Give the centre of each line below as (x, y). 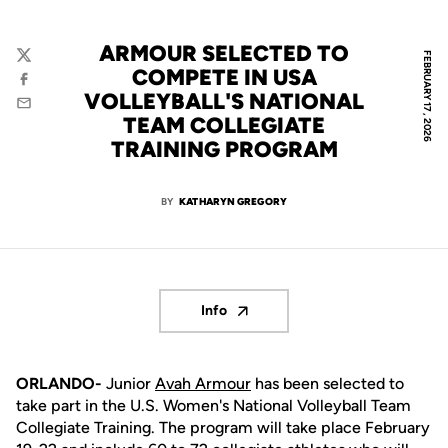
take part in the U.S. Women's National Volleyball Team (213, 405)
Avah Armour (203, 383)
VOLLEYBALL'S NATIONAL (224, 101)
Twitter (39, 64)
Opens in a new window (299, 320)
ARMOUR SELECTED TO (224, 53)
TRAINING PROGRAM (224, 149)
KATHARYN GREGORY (233, 201)
